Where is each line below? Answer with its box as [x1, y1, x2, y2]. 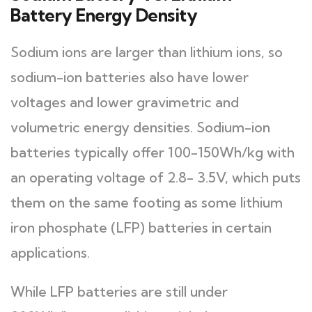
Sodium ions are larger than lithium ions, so [10, 43, 283, 61]
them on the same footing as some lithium [10, 194, 283, 211]
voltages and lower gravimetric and [10, 93, 239, 111]
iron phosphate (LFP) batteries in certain [10, 219, 272, 236]
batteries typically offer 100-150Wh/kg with [10, 143, 295, 161]
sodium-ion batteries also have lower [10, 68, 249, 86]
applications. [10, 244, 90, 261]
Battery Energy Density [10, 4, 197, 26]
